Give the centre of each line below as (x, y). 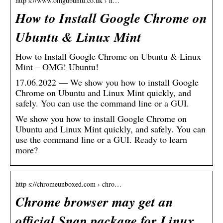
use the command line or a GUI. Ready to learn (101, 139)
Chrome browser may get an (94, 201)
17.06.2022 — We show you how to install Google (107, 82)
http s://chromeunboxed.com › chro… (68, 184)
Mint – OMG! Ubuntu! (57, 66)
